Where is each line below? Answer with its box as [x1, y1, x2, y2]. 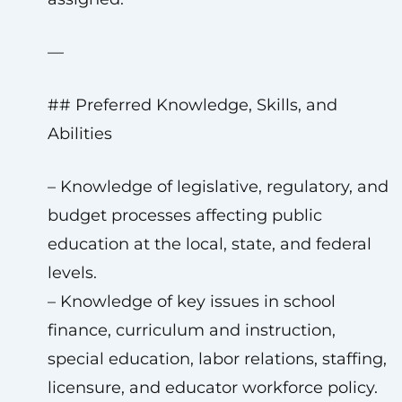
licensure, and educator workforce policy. [47, 378, 378, 398]
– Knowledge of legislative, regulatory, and [47, 177, 389, 197]
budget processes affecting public [47, 205, 322, 225]
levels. [47, 263, 97, 283]
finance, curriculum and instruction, [47, 320, 336, 340]
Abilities [47, 124, 112, 144]
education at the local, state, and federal [47, 234, 371, 254]
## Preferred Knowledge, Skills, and [47, 95, 337, 115]
